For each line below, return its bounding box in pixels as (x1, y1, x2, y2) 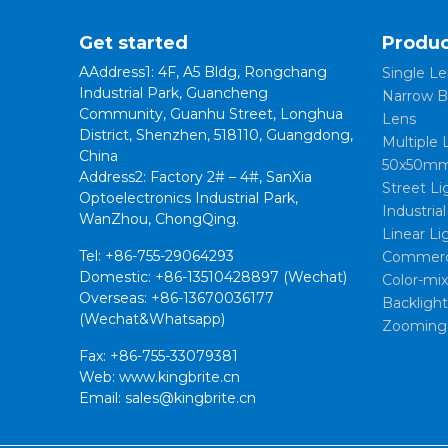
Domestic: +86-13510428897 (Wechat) (79, 268, 348, 287)
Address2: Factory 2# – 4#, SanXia (79, 168, 313, 187)
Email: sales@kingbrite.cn (79, 389, 257, 408)
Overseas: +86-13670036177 (79, 289, 275, 308)
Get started (79, 32, 189, 55)
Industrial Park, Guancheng (79, 84, 269, 103)
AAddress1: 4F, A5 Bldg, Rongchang (79, 63, 328, 82)
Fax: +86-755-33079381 (79, 347, 239, 366)
